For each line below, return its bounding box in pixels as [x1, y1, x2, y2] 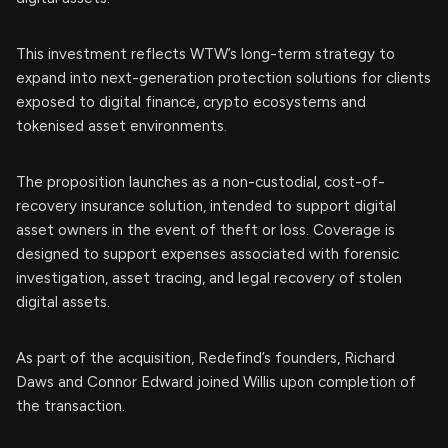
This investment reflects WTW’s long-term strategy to [16, 45, 395, 64]
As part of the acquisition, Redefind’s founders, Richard [16, 349, 395, 368]
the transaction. [16, 397, 125, 416]
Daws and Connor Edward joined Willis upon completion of [16, 373, 416, 392]
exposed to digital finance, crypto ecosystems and [16, 93, 366, 112]
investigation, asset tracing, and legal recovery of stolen [16, 269, 402, 288]
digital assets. [16, 293, 110, 312]
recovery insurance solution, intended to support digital [16, 197, 396, 216]
